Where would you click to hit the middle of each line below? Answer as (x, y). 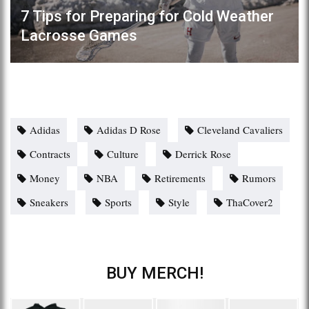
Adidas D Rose (129, 129)
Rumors (259, 178)
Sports (118, 202)
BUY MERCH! (154, 273)
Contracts (50, 153)
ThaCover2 (250, 202)
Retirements (180, 178)
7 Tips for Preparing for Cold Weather (147, 16)
